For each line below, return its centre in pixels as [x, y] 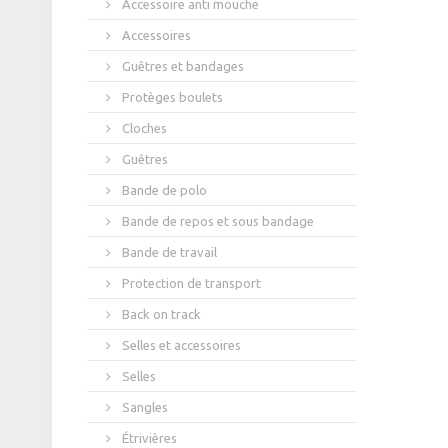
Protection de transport [190, 283]
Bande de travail [168, 252]
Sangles [143, 407]
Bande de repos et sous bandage [216, 221]
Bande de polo [163, 190]
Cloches [143, 128]
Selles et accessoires [180, 345]
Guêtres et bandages [181, 66]
